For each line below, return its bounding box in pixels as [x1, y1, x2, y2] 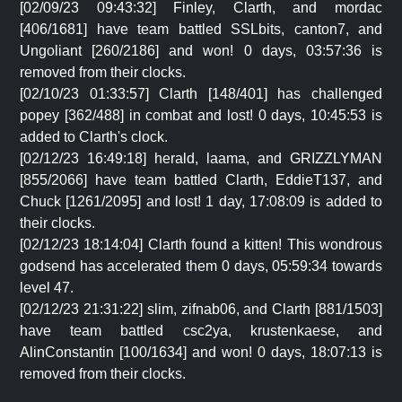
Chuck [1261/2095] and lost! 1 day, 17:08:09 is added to [20, 194, 382, 209]
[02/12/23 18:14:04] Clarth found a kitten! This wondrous [20, 237, 382, 252]
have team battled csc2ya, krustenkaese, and [20, 323, 382, 338]
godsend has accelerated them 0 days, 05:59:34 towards [20, 258, 382, 274]
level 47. [20, 280, 74, 295]
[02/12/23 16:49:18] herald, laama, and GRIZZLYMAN [20, 151, 382, 166]
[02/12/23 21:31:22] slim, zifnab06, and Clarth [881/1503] [20, 301, 382, 317]
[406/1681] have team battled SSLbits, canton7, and [20, 22, 382, 37]
